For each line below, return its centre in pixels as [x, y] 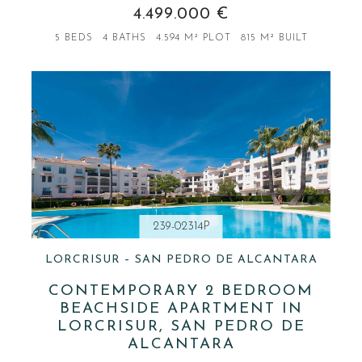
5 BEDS [74, 38]
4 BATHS [124, 38]
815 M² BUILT [274, 38]
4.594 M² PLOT [193, 38]
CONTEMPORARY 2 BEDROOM [181, 292]
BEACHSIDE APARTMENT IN [181, 309]
